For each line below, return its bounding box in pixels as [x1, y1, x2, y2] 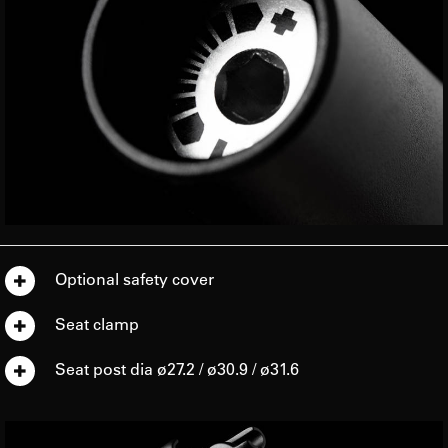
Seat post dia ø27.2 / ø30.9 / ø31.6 [55, 357, 302, 379]
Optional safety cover [55, 267, 214, 289]
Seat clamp [55, 312, 139, 334]
